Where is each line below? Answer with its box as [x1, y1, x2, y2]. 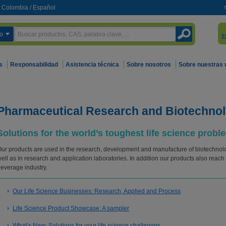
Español [33, 4, 55, 11]
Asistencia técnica [66, 61, 119, 68]
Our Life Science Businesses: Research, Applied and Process [13, 188, 181, 195]
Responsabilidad [10, 61, 58, 68]
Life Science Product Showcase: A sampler [13, 205, 129, 212]
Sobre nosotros [127, 61, 171, 68]
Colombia [2, 4, 28, 11]
